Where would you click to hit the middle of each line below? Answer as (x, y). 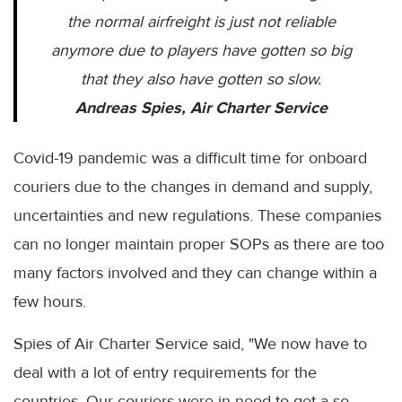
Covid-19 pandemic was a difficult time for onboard (190, 158)
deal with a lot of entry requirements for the (165, 373)
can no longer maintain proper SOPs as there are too (199, 245)
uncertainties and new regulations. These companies (197, 216)
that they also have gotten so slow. (201, 79)
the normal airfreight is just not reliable (201, 22)
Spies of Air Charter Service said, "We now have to (190, 344)
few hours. (50, 302)
